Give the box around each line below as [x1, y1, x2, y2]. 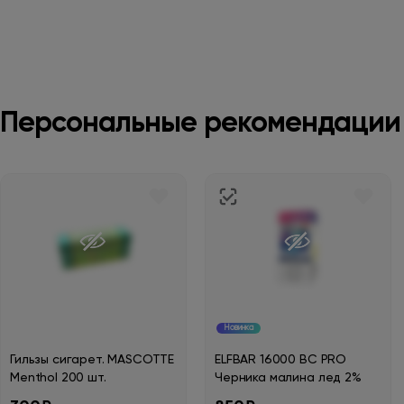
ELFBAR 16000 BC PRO [215, 353, 347, 366]
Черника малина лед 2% [215, 372, 362, 384]
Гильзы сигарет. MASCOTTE [10, 353, 175, 366]
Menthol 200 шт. [10, 372, 106, 384]
